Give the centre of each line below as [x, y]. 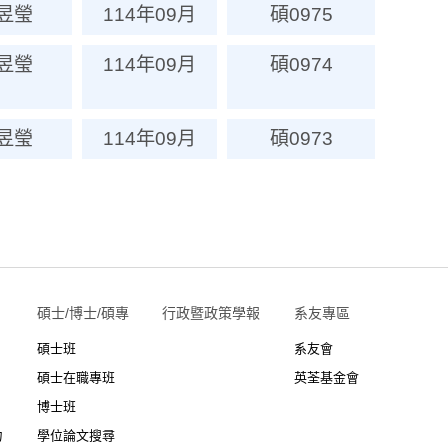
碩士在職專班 [75, 377]
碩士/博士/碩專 [82, 313]
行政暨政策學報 [211, 313]
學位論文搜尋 [75, 435]
